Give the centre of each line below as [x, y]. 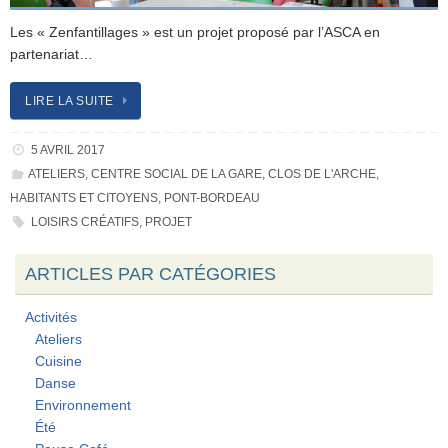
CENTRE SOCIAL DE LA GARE [176, 174]
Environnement [83, 406]
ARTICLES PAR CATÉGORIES [150, 274]
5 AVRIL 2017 [67, 150]
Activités [51, 318]
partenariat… [51, 54]
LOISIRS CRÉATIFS [84, 222]
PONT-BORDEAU [212, 198]
